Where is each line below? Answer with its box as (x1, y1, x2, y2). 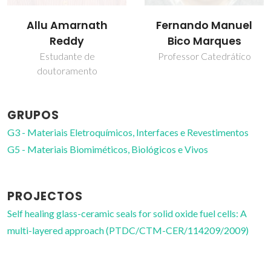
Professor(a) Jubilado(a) (154, 50, 254, 62)
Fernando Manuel (19, 18, 115, 33)
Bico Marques (30, 34, 104, 49)
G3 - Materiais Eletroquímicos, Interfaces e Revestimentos (7, 126, 249, 139)
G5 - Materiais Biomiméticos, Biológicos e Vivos (7, 143, 208, 155)
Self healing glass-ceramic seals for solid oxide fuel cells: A (7, 207, 247, 220)
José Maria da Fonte (149, 18, 260, 33)
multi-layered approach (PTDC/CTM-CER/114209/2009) (7, 224, 249, 237)
